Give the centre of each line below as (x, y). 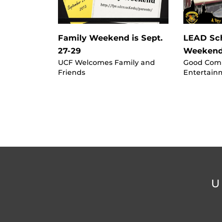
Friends (72, 72)
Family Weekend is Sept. (111, 38)
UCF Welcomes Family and (107, 62)
